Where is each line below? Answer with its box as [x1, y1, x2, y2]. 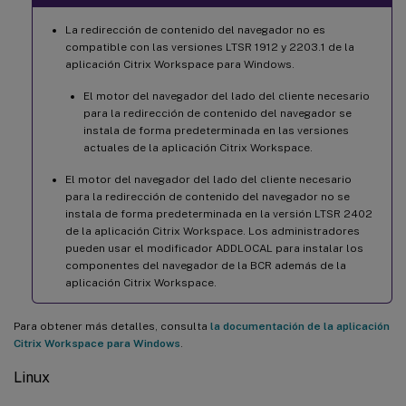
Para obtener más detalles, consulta [14, 319, 210, 333]
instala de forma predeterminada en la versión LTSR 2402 [65, 207, 372, 220]
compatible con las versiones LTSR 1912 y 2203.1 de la [65, 40, 354, 53]
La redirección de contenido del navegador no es [65, 23, 325, 36]
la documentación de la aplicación [210, 319, 390, 333]
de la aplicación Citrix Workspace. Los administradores [65, 224, 360, 237]
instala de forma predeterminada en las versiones [83, 123, 349, 137]
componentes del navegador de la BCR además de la [65, 258, 346, 272]
